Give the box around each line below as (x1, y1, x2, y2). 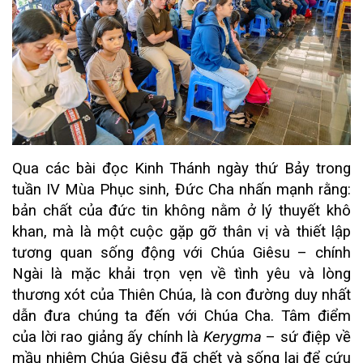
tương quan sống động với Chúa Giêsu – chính (12, 243, 351, 262)
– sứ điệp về (261, 327, 352, 346)
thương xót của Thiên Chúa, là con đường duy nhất (12, 285, 351, 304)
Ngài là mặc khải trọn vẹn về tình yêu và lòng (12, 264, 351, 283)
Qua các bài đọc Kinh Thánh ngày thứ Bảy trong (12, 159, 351, 177)
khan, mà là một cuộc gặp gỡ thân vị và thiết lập (12, 222, 351, 241)
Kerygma (203, 327, 262, 346)
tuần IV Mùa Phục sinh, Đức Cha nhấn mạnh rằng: (12, 180, 351, 199)
